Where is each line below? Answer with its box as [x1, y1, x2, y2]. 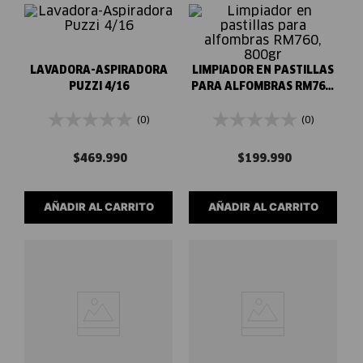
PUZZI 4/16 [68, 81, 129, 92]
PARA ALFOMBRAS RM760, [191, 81, 335, 92]
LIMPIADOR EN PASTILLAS [192, 65, 334, 76]
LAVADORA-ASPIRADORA [29, 65, 168, 76]
